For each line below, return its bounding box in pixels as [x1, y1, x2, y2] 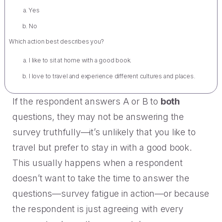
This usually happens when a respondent [12, 158, 183, 168]
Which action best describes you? [9, 38, 104, 46]
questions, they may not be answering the [12, 111, 184, 122]
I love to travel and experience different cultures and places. [29, 72, 195, 80]
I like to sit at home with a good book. [29, 56, 132, 64]
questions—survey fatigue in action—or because [12, 188, 209, 199]
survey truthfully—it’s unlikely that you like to [12, 127, 196, 138]
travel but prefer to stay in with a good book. [12, 142, 192, 153]
